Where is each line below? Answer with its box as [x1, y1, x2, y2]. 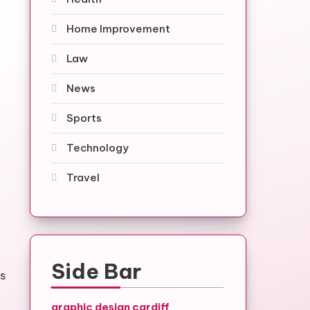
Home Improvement [66, 22, 170, 35]
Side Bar [51, 258, 141, 284]
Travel [66, 171, 100, 184]
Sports [66, 111, 102, 125]
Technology [66, 141, 129, 154]
